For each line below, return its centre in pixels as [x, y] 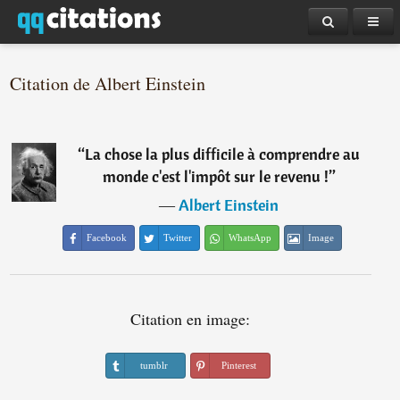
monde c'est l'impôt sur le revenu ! [215, 176]
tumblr [154, 365]
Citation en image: [191, 319]
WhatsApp [250, 237]
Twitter [178, 237]
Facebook [107, 237]
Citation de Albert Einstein [108, 83]
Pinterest [238, 365]
